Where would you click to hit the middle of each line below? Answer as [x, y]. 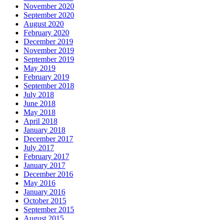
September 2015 [49, 210]
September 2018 [49, 86]
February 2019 [46, 77]
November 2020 [49, 6]
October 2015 [45, 201]
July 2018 [39, 95]
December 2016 [48, 174]
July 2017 [39, 148]
